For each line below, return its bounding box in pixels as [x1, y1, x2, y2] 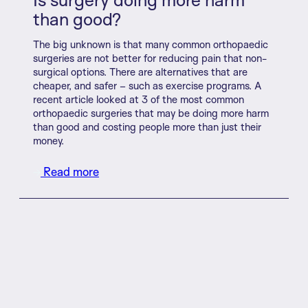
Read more [41, 164, 99, 179]
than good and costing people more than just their [33, 120, 261, 133]
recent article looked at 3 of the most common [33, 92, 244, 106]
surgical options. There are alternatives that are [33, 65, 247, 78]
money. [33, 133, 64, 147]
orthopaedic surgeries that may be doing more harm [33, 106, 269, 120]
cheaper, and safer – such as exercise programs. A [33, 78, 262, 92]
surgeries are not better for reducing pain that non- [33, 51, 267, 65]
